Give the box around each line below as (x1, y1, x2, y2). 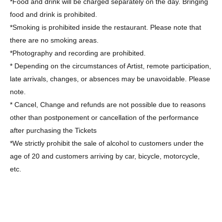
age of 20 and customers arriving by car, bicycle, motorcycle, (10, 152, 200, 160)
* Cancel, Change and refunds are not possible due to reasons (10, 101, 206, 109)
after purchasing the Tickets (10, 126, 97, 134)
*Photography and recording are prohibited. (10, 49, 146, 57)
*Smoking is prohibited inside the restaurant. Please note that (10, 23, 201, 31)
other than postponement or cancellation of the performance (10, 113, 199, 121)
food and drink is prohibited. (10, 10, 97, 18)
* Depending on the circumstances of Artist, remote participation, (10, 62, 211, 70)
